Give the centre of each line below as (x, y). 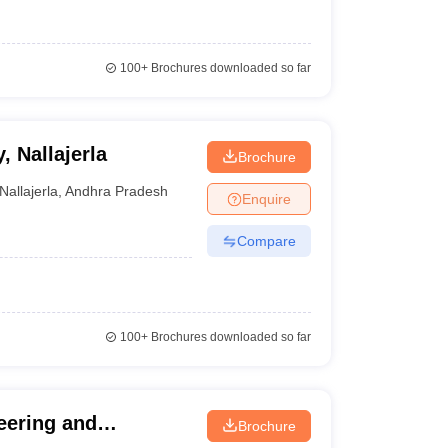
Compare (266, 240)
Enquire (266, 198)
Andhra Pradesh (117, 190)
